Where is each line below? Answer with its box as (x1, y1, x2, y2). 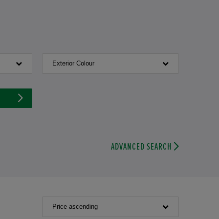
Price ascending (52, 203, 98, 210)
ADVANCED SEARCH (111, 142, 173, 152)
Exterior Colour (52, 60, 94, 67)
